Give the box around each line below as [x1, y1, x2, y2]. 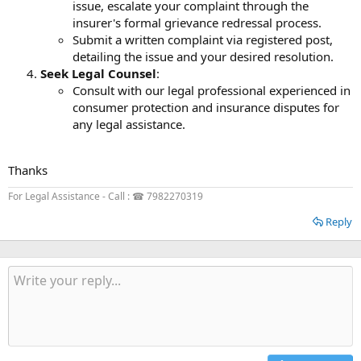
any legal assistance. [73, 115, 185, 132]
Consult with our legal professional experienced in [73, 81, 351, 98]
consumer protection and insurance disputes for [73, 98, 339, 115]
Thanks [8, 161, 48, 178]
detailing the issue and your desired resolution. [73, 48, 334, 64]
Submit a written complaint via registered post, [73, 31, 333, 48]
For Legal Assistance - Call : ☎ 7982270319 [8, 189, 203, 203]
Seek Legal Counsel [40, 64, 156, 81]
